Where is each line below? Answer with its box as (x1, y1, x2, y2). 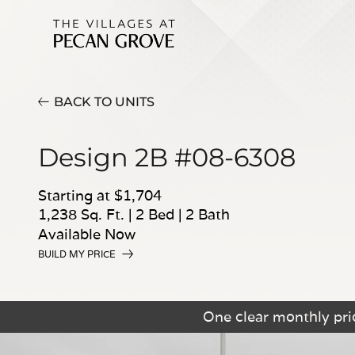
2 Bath (185, 205, 230, 223)
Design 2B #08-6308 (38, 142, 296, 173)
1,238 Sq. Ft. (38, 205, 128, 223)
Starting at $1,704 (38, 186, 162, 204)
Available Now (38, 225, 136, 243)
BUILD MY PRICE (38, 248, 116, 260)
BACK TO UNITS (54, 94, 155, 109)
